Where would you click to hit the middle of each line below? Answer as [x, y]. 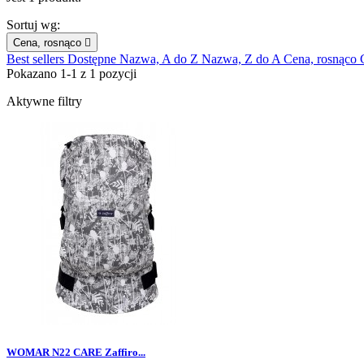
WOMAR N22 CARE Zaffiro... [76, 353]
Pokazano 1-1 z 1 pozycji [71, 74]
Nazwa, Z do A [243, 59]
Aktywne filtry [44, 102]
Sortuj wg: [33, 25]
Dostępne [93, 59]
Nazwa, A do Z [160, 59]
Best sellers [37, 59]
